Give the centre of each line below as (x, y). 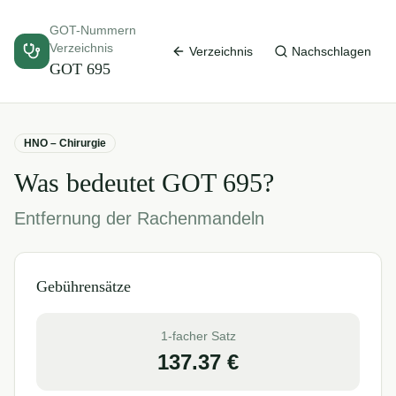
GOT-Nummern (93, 30)
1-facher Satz (198, 336)
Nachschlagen (331, 51)
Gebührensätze (84, 286)
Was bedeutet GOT (118, 183)
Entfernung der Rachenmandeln (139, 218)
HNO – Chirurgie (65, 143)
